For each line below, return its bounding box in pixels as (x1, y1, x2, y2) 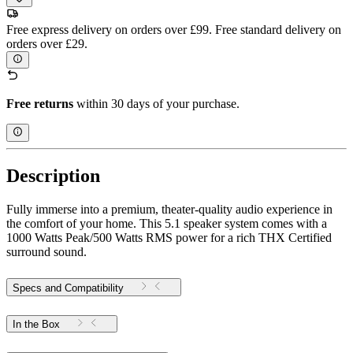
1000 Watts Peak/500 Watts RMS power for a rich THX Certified (6, 230, 332, 244)
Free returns (6, 97, 73, 111)
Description (6, 165, 100, 186)
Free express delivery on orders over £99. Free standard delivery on (6, 23, 341, 37)
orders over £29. (6, 37, 87, 51)
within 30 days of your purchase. (73, 97, 240, 111)
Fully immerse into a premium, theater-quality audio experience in (6, 202, 333, 216)
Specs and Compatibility (13, 281, 124, 294)
